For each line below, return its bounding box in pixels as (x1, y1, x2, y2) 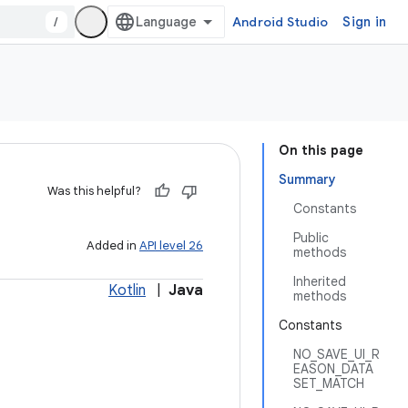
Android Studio (231, 14, 329, 30)
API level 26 (139, 238, 203, 253)
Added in (87, 238, 139, 253)
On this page (279, 142, 363, 158)
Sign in (342, 14, 386, 30)
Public (293, 229, 329, 246)
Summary (279, 171, 336, 188)
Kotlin (108, 281, 146, 300)
